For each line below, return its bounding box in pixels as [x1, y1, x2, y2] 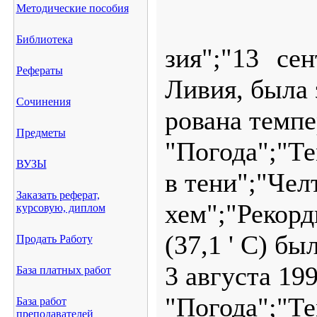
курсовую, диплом [16, 202, 105, 214]
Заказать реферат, [16, 189, 100, 201]
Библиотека [16, 33, 73, 45]
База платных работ [16, 264, 111, 276]
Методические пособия [16, 2, 129, 14]
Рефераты [16, 64, 63, 76]
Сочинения [16, 96, 71, 108]
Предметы [16, 127, 66, 139]
